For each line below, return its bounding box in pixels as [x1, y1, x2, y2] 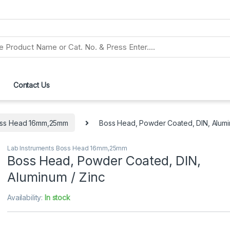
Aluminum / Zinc [7, 169, 105, 185]
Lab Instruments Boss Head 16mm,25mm [7, 144, 128, 152]
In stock [45, 193, 70, 202]
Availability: [7, 193, 45, 202]
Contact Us [13, 81, 50, 90]
